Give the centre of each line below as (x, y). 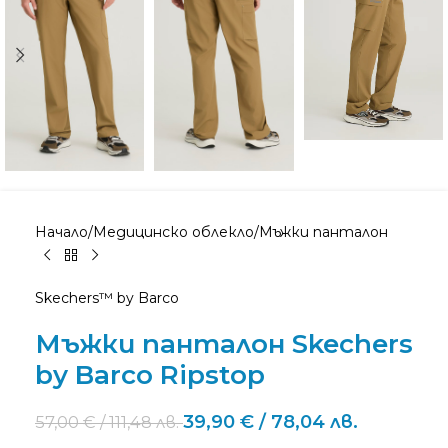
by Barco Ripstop (150, 375)
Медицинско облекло (173, 232)
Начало (61, 232)
